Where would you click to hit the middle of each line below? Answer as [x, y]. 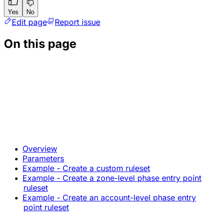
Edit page [29, 22]
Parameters [43, 158]
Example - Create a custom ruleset [86, 168]
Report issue [77, 22]
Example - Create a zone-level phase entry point [112, 178]
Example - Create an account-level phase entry [109, 197]
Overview [40, 148]
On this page [40, 44]
